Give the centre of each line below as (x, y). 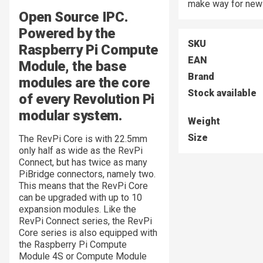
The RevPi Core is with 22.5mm (83, 139)
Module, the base (73, 67)
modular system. (70, 116)
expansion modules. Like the (77, 210)
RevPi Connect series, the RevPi (85, 221)
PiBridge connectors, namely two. (87, 174)
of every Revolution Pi (87, 100)
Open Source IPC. (73, 17)
